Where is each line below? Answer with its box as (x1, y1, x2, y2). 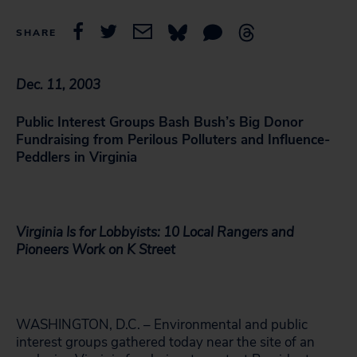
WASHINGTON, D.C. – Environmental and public (16, 316, 308, 334)
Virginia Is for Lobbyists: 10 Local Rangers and (16, 223, 294, 241)
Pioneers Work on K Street (16, 241, 175, 259)
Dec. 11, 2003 (16, 76, 100, 94)
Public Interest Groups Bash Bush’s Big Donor (16, 113, 304, 131)
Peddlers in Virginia (16, 148, 137, 167)
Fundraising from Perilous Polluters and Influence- (16, 131, 330, 149)
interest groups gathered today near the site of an (16, 333, 315, 351)
